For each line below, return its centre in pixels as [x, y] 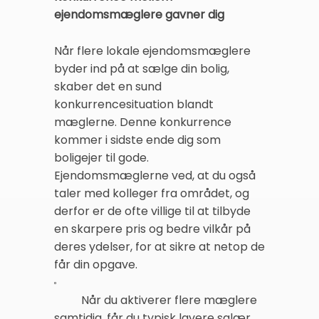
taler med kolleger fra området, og [152, 194]
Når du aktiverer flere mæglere [169, 300]
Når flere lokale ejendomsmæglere [152, 51]
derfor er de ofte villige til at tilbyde [152, 211]
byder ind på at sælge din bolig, [142, 69]
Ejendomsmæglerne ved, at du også [155, 176]
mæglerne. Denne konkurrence [143, 122]
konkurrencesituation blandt [134, 105]
